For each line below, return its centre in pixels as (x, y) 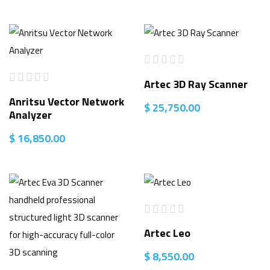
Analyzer (30, 115)
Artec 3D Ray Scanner (196, 84)
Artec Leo (167, 233)
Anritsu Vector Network (67, 101)
